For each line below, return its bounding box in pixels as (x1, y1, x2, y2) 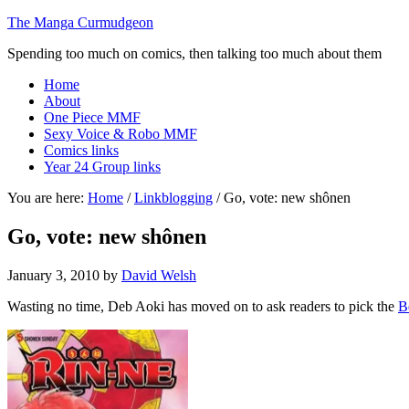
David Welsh (121, 267, 196, 283)
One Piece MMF (44, 110, 141, 125)
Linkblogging (134, 190, 213, 205)
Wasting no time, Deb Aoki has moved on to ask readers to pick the (7, 298, 398, 314)
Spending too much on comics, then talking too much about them (7, 46, 382, 61)
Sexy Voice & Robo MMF (44, 126, 197, 142)
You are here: (7, 190, 88, 205)
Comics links (44, 142, 119, 158)
